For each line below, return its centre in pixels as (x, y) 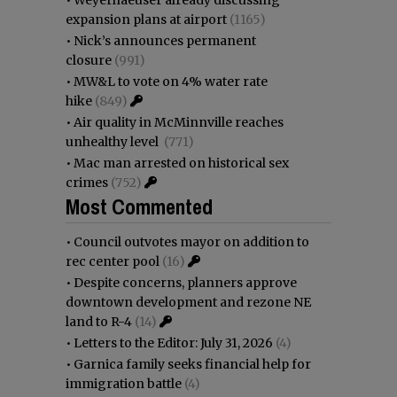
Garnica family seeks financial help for (192, 365)
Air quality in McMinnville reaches (179, 123)
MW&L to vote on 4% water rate (171, 82)
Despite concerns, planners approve (185, 283)
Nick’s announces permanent (165, 41)
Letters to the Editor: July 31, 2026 (173, 343)
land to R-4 (99, 322)
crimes (87, 183)
